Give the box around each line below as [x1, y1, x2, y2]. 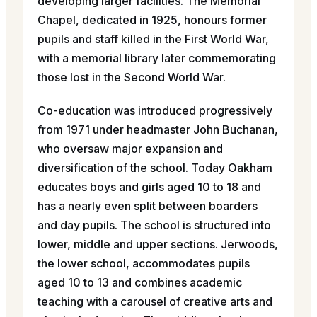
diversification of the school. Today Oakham [38, 161, 272, 175]
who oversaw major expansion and [38, 142, 223, 156]
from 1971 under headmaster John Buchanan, [38, 122, 278, 137]
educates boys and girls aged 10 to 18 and [38, 180, 261, 194]
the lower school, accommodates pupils [38, 256, 250, 270]
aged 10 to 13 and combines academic [38, 275, 242, 289]
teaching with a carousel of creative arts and [38, 294, 272, 309]
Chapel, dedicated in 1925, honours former [38, 13, 267, 27]
